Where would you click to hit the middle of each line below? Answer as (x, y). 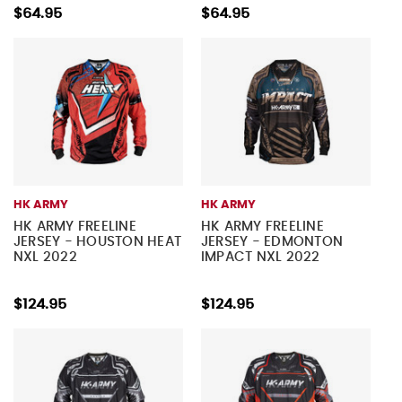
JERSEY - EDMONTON (272, 242)
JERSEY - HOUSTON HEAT (97, 242)
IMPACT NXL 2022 (260, 258)
